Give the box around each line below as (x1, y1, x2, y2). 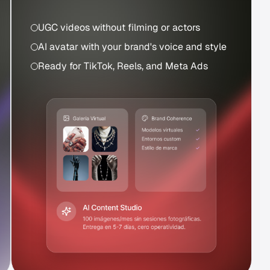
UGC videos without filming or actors (38, 21, 201, 34)
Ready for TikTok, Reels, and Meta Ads (38, 60, 209, 73)
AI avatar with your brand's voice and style (38, 40, 227, 54)
